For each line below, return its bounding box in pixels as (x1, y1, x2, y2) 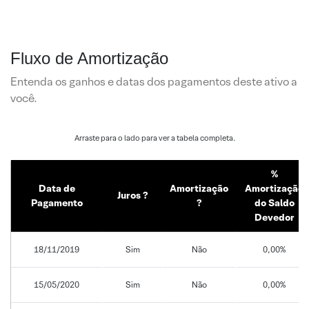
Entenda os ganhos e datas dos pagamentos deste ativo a (10, 74, 297, 89)
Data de (38, 182, 75, 195)
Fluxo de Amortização (10, 49, 168, 68)
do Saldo (254, 197, 295, 209)
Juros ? (117, 189, 148, 201)
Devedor (254, 211, 295, 223)
